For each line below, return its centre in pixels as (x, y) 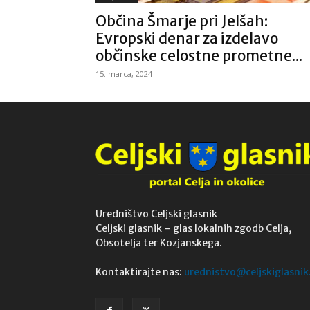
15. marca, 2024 (124, 74)
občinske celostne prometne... (199, 56)
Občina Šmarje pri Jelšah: (182, 21)
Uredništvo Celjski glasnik (156, 214)
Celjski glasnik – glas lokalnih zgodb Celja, (193, 229)
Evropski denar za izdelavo (187, 38)
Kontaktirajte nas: (140, 272)
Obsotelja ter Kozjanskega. (159, 243)
